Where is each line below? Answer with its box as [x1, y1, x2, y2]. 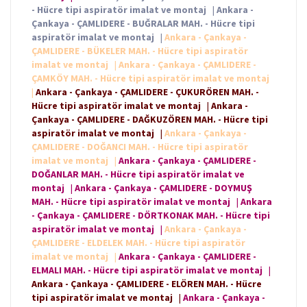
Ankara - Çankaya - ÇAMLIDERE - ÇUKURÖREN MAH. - [36, 86, 259, 99]
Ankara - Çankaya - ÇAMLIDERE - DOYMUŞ [75, 182, 252, 195]
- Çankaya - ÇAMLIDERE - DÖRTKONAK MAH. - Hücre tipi [32, 209, 270, 222]
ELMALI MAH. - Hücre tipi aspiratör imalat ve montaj [32, 264, 265, 277]
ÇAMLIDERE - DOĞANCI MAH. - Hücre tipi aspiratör [32, 140, 248, 153]
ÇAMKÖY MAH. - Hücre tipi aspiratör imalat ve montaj [32, 72, 271, 85]
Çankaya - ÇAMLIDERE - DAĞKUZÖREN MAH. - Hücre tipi [32, 113, 268, 126]
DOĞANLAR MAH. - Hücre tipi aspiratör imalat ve [32, 168, 245, 181]
